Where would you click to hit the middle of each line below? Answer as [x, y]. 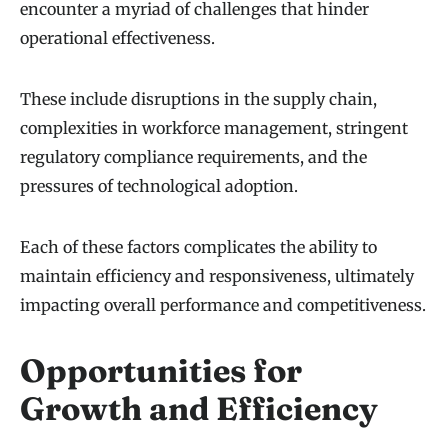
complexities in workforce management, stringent [214, 128]
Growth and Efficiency [199, 409]
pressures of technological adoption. [159, 186]
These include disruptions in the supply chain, [198, 99]
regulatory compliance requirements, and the [193, 157]
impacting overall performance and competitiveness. [223, 305]
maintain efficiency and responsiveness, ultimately [217, 276]
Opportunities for [161, 371]
